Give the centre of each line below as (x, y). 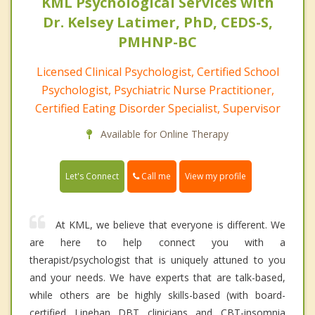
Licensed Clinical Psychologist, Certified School (157, 71)
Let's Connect (92, 176)
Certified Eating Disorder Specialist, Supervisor (157, 108)
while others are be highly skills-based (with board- (157, 295)
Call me (155, 176)
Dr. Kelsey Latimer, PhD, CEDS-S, (157, 22)
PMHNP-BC (157, 41)
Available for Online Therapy (163, 134)
